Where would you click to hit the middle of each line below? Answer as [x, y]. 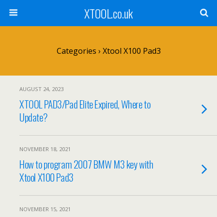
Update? [33, 117]
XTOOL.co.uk [108, 13]
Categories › [78, 51]
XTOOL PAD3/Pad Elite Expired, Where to [85, 104]
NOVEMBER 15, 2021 [45, 209]
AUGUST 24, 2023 [41, 89]
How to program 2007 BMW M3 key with [86, 164]
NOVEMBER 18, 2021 [45, 149]
